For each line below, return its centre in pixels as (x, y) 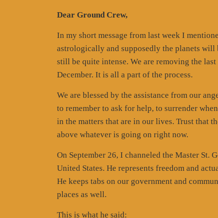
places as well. (82, 194)
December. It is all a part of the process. (125, 74)
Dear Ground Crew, (92, 15)
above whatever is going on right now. (123, 134)
